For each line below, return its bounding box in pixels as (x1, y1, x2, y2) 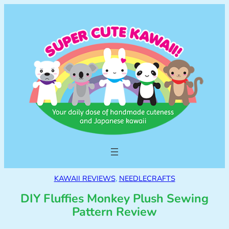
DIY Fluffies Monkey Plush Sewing (20, 191, 209, 207)
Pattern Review (72, 204, 157, 220)
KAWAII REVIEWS (54, 173, 116, 184)
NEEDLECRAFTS (119, 173, 175, 184)
